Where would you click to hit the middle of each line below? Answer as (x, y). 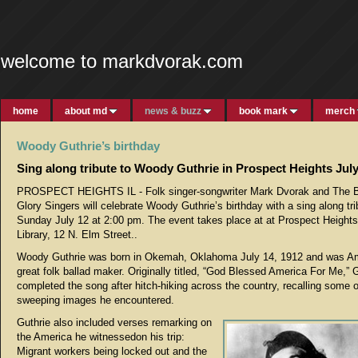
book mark (263, 111)
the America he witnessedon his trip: (101, 337)
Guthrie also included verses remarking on (114, 322)
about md (86, 111)
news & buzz (173, 111)
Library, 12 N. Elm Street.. (77, 235)
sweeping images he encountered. (95, 300)
